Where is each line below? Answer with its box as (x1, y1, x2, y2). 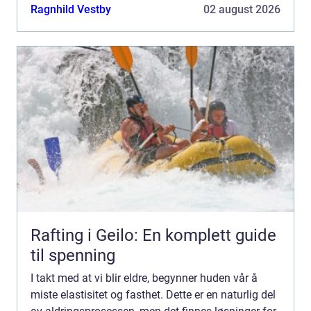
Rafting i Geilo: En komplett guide (31, 225, 276, 245)
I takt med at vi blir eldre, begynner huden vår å (31, 271, 258, 285)
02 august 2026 (203, 2, 280, 16)
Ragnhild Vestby (31, 2, 111, 16)
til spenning (31, 245, 115, 265)
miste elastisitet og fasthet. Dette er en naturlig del (31, 287, 276, 301)
